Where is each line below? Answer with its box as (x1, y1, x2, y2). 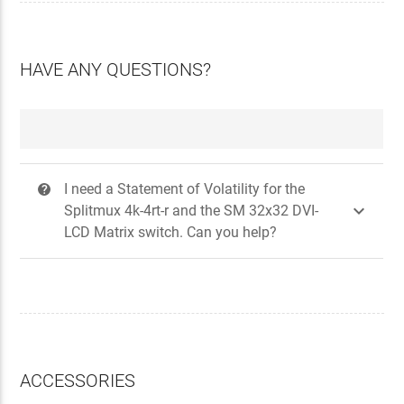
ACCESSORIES (20, 369, 136, 391)
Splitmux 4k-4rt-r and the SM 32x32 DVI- (64, 201, 319, 219)
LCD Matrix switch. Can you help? (64, 223, 278, 241)
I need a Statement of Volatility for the (64, 179, 306, 197)
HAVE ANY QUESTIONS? (20, 58, 212, 80)
